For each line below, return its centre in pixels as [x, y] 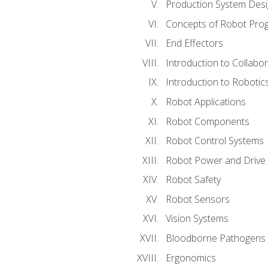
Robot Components [207, 121]
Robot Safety [193, 180]
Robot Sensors [197, 199]
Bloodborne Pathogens [215, 238]
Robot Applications [205, 102]
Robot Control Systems [214, 141]
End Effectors [194, 43]
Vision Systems [197, 219]
